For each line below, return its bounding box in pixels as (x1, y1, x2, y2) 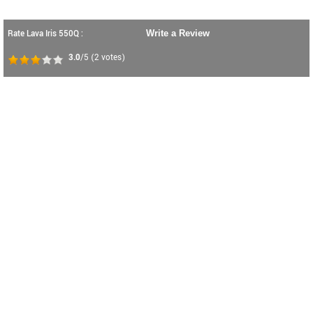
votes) (99, 52, 125, 64)
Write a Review (146, 28, 210, 38)
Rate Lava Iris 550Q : (8, 28, 83, 40)
